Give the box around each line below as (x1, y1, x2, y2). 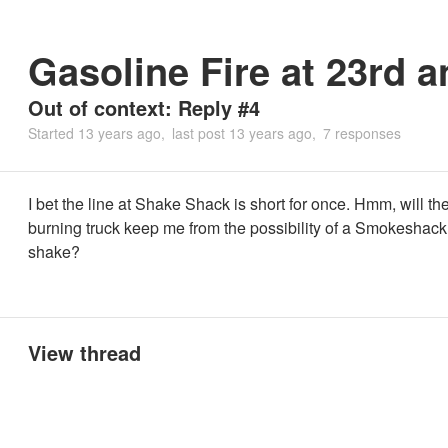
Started (28, 123, 78, 143)
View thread (28, 338, 141, 367)
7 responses (323, 123, 401, 143)
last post (172, 123, 229, 143)
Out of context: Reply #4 (28, 93, 260, 122)
